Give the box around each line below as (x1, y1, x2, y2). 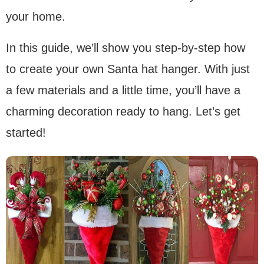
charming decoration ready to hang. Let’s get (6, 104, 240, 118)
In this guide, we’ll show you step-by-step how (6, 41, 245, 54)
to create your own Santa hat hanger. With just (6, 62, 250, 75)
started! (6, 126, 46, 139)
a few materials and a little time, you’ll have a (6, 83, 240, 97)
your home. (6, 9, 65, 23)
